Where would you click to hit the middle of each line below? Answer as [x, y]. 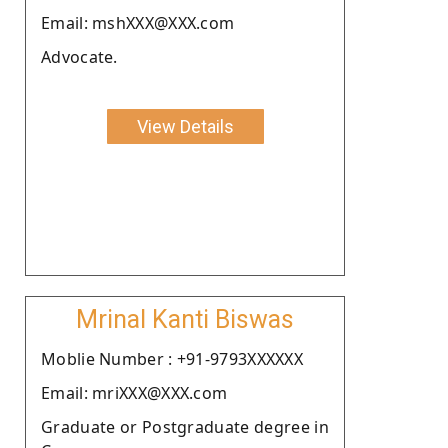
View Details [185, 126]
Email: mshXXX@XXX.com [138, 22]
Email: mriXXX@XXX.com [134, 392]
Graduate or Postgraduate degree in [185, 426]
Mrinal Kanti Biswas [185, 319]
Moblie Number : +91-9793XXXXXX [172, 358]
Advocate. [79, 56]
